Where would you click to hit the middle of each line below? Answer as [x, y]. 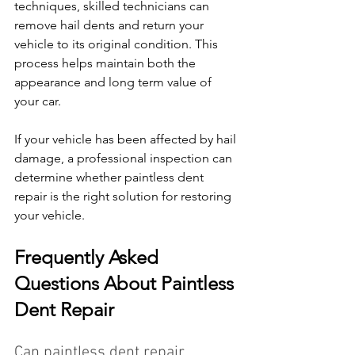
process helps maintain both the [107, 63]
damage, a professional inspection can [125, 158]
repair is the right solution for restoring [124, 197]
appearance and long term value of [115, 82]
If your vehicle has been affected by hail [127, 139]
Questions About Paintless [126, 284]
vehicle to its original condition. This [118, 44]
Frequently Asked [89, 258]
